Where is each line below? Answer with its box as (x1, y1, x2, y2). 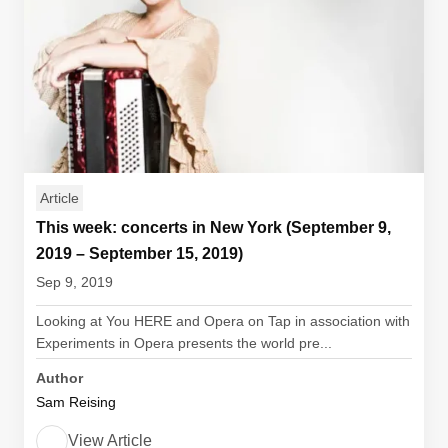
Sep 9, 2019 (36, 274, 113, 290)
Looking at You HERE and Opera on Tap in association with (36, 313, 410, 329)
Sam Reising (36, 394, 116, 410)
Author (36, 370, 83, 386)
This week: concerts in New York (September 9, (36, 219, 391, 236)
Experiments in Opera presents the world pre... (36, 335, 332, 351)
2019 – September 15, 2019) (36, 245, 243, 262)
